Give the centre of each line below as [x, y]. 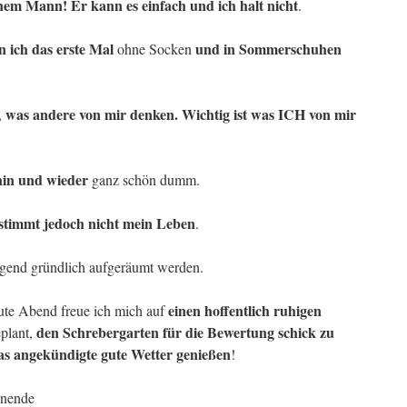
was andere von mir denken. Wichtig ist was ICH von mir [181, 114]
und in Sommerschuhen [268, 49]
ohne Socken [156, 49]
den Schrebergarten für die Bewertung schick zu [185, 332]
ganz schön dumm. [144, 179]
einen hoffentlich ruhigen [245, 310]
